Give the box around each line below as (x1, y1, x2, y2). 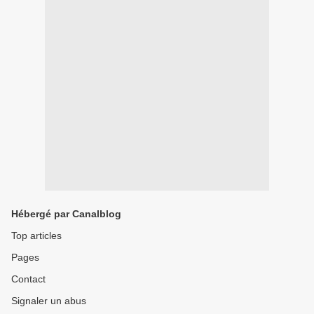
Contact (11, 273, 46, 285)
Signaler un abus (11, 295, 86, 306)
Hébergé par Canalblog (11, 208, 121, 219)
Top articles (11, 230, 62, 241)
